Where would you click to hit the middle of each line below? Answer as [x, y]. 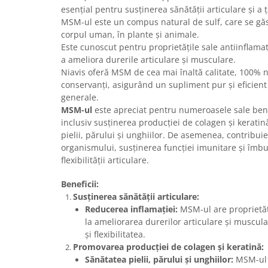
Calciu [21, 8]
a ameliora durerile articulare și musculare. [148, 60]
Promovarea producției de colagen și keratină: [168, 247]
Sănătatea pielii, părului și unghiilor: [159, 260]
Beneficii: [80, 184]
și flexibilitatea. [115, 234]
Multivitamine [37, 70]
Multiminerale [37, 55]
